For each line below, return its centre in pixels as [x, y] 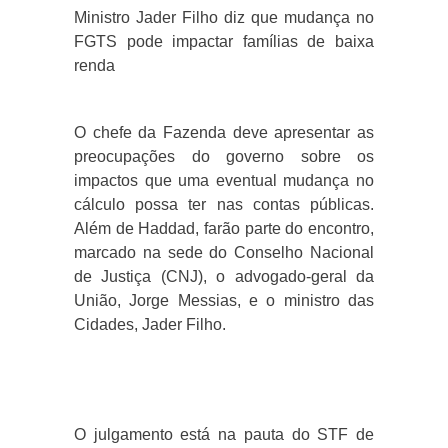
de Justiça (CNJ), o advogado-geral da [224, 277]
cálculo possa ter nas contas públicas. [224, 205]
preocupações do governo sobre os [224, 157]
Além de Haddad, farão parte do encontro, [224, 229]
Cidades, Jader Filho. [150, 325]
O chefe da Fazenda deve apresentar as [224, 133]
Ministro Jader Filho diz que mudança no [224, 18]
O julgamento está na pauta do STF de [224, 435]
